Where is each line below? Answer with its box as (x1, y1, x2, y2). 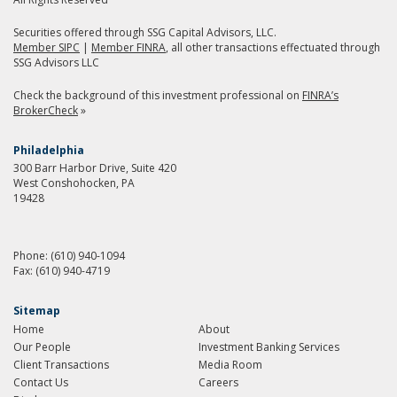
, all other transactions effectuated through (166, 40, 380, 56)
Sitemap (13, 303, 60, 319)
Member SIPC (13, 40, 80, 56)
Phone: (13, 248, 51, 264)
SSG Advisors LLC (13, 55, 99, 71)
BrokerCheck (13, 103, 78, 119)
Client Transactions (13, 357, 109, 373)
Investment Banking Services (198, 339, 339, 355)
